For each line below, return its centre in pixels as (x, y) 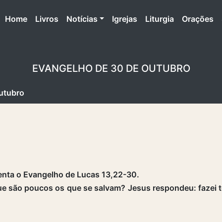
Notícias (82, 19)
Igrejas (125, 19)
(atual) (39, 18)
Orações (198, 19)
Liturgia (160, 19)
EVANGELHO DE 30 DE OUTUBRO (111, 68)
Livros (47, 19)
